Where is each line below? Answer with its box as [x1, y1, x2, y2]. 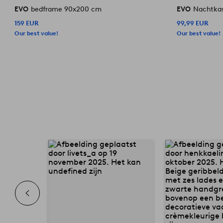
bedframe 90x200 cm [31, 4, 102, 13]
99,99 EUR [177, 19, 209, 27]
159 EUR [14, 19, 39, 27]
